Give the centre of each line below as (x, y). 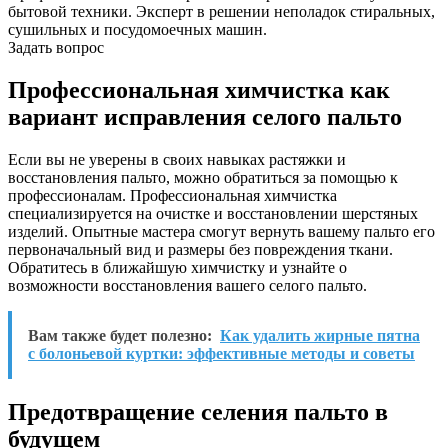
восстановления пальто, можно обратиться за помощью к (203, 177)
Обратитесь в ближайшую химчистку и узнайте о (177, 267)
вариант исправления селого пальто (205, 116)
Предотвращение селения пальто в (198, 411)
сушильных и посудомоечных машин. (137, 30)
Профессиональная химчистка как (199, 89)
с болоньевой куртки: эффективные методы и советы (221, 353)
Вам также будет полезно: (120, 335)
